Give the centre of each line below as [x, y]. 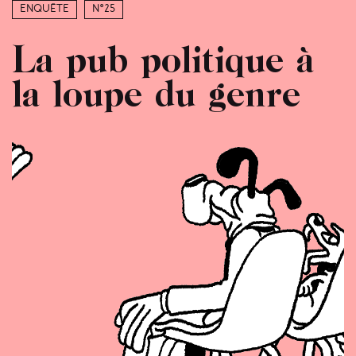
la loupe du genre [156, 91]
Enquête [44, 10]
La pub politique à [163, 57]
